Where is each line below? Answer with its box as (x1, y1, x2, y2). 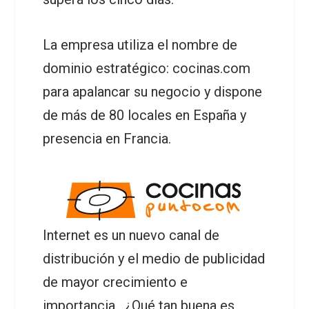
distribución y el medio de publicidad (43, 250, 266, 267)
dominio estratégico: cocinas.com (43, 60, 251, 77)
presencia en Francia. (43, 130, 172, 147)
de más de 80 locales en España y (43, 107, 247, 123)
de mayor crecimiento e (43, 274, 188, 290)
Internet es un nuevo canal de (43, 227, 220, 243)
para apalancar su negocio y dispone (43, 83, 263, 100)
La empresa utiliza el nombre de (43, 37, 238, 53)
